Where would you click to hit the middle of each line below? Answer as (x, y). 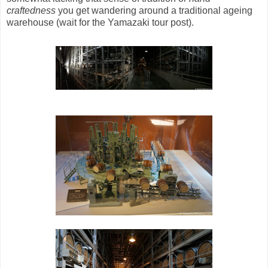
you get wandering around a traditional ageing (155, 11)
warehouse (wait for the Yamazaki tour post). (100, 23)
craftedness (32, 11)
